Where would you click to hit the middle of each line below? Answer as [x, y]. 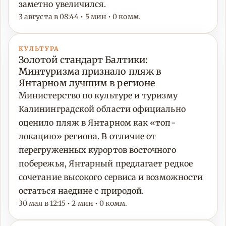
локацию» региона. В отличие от [88, 136]
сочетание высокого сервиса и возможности [111, 177]
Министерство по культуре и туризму [98, 96]
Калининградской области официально [102, 109]
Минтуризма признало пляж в [90, 72]
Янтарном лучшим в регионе [87, 83]
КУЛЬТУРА [39, 49]
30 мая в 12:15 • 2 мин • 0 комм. [73, 204]
